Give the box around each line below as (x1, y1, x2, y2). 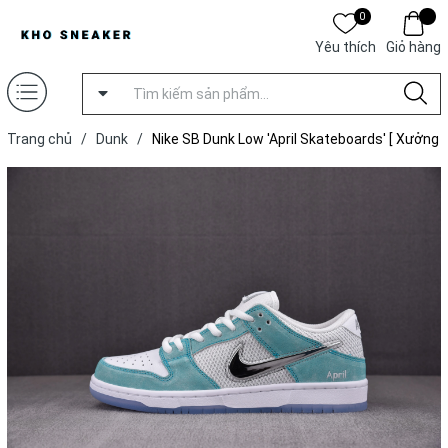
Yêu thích (314, 39, 376, 55)
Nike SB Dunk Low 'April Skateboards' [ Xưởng (152, 131, 439, 147)
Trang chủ (7, 131, 72, 147)
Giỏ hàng (385, 39, 441, 55)
